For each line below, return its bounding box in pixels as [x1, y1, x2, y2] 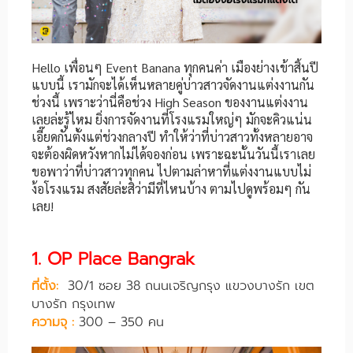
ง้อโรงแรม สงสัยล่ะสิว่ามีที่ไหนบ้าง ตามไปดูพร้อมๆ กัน [32, 180, 310, 198]
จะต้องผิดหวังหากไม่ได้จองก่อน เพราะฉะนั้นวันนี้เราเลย [32, 146, 315, 163]
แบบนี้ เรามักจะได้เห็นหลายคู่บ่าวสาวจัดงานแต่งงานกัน [32, 76, 314, 94]
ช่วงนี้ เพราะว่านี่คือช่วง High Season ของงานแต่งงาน [32, 94, 308, 111]
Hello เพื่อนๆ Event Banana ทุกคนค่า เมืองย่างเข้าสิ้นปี [32, 59, 318, 76]
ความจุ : [32, 313, 79, 333]
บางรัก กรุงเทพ [32, 295, 115, 314]
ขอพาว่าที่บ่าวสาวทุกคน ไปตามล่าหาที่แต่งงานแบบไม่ [32, 163, 311, 180]
